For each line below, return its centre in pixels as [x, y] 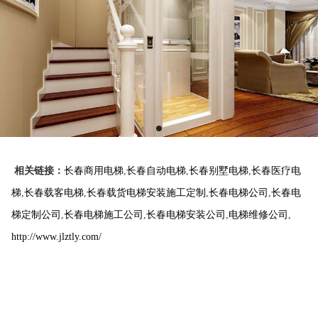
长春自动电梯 [156, 171]
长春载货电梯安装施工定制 [146, 193]
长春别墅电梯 [218, 171]
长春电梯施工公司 [103, 215]
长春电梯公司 [238, 193]
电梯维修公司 [258, 215]
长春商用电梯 [93, 171]
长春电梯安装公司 [186, 215]
